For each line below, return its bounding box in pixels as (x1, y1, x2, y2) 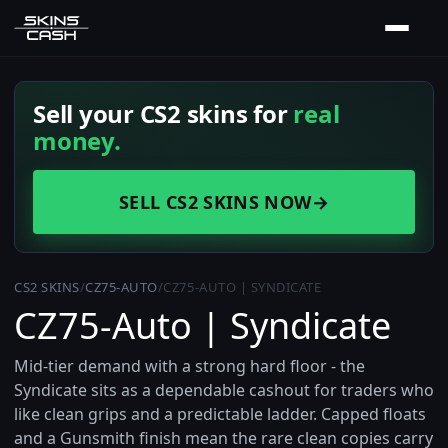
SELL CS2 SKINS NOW (119, 190, 312, 214)
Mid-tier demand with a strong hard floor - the (14, 355, 365, 377)
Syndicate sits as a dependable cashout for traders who (14, 379, 434, 401)
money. (33, 124, 121, 157)
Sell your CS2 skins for (33, 97, 294, 130)
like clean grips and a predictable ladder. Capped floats (14, 403, 426, 425)
